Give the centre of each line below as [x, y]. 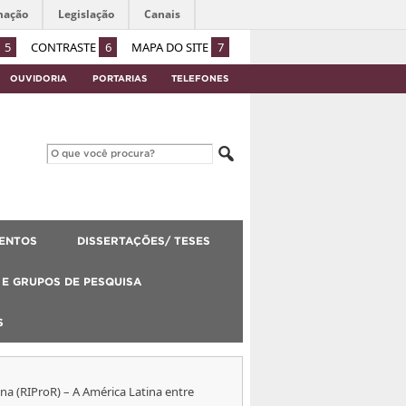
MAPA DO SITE [171, 47]
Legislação [86, 14]
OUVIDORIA [39, 78]
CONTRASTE [65, 47]
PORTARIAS [119, 78]
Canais [162, 14]
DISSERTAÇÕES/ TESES [144, 240]
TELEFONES [200, 78]
